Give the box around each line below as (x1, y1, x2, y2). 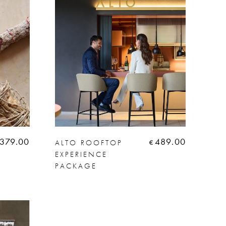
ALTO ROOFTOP (54, 137, 123, 148)
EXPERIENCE (54, 149, 107, 159)
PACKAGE (54, 160, 97, 171)
